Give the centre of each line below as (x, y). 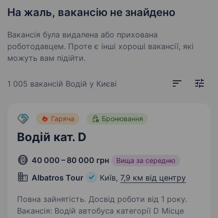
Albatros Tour (57, 178)
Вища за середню (146, 160)
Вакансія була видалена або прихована (82, 35)
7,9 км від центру (153, 178)
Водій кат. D (52, 137)
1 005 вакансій (36, 84)
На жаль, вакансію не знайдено (91, 12)
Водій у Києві (91, 84)
